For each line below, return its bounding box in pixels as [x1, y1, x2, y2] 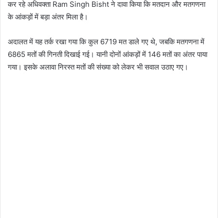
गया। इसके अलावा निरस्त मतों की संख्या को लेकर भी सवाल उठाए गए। [8, 62, 188, 72]
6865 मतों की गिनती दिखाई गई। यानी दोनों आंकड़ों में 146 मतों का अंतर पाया [8, 49, 207, 59]
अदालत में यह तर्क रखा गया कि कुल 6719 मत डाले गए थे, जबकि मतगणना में [8, 36, 204, 46]
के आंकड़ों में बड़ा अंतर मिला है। [8, 12, 88, 21]
